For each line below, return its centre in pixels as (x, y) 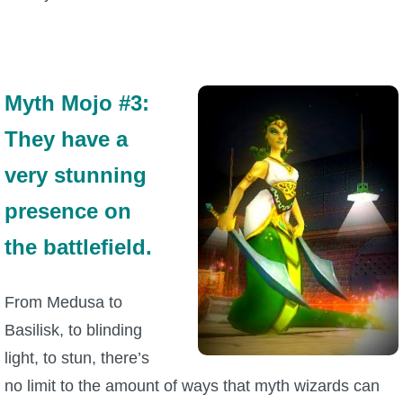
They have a (66, 139)
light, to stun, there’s (77, 358)
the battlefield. (78, 246)
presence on (68, 210)
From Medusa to (63, 302)
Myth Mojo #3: (77, 103)
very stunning (76, 175)
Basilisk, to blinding (73, 330)
